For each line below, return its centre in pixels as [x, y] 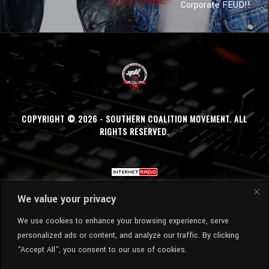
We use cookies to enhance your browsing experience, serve [123, 221]
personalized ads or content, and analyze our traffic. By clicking [128, 235]
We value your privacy [67, 199]
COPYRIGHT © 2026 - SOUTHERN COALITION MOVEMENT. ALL [134, 118]
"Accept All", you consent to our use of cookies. [102, 249]
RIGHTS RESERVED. [134, 131]
